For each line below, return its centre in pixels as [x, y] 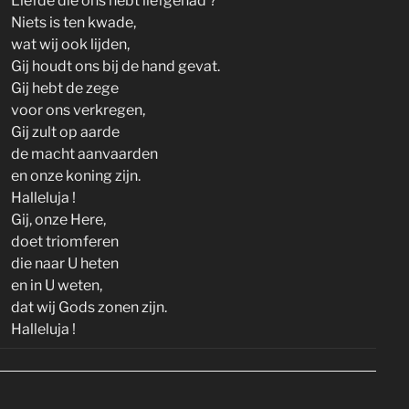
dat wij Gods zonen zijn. [89, 307]
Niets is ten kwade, [73, 22]
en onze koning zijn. [76, 176]
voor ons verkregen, [78, 110]
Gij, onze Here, [58, 220]
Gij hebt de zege [65, 88]
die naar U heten [65, 263]
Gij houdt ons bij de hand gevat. [115, 66]
